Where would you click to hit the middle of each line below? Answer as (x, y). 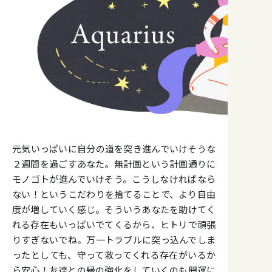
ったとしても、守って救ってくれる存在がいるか (114, 254)
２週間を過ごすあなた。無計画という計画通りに (114, 163)
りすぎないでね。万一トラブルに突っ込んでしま (114, 239)
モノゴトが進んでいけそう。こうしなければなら (114, 178)
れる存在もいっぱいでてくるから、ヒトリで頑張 (114, 224)
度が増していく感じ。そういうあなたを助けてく (114, 209)
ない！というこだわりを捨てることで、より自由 (114, 194)
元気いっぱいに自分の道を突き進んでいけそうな (114, 148)
